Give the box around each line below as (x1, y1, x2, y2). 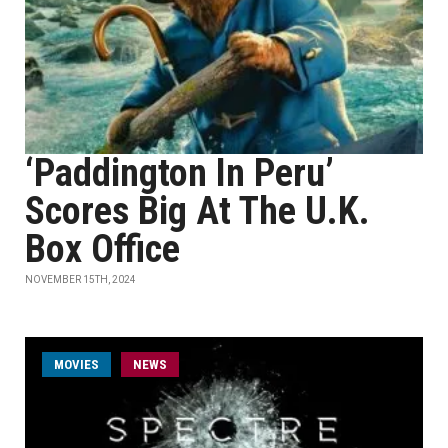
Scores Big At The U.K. (25, 189, 370, 233)
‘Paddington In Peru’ (25, 151, 334, 195)
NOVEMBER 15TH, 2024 (25, 274, 136, 285)
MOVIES (54, 357, 99, 372)
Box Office (25, 227, 180, 271)
